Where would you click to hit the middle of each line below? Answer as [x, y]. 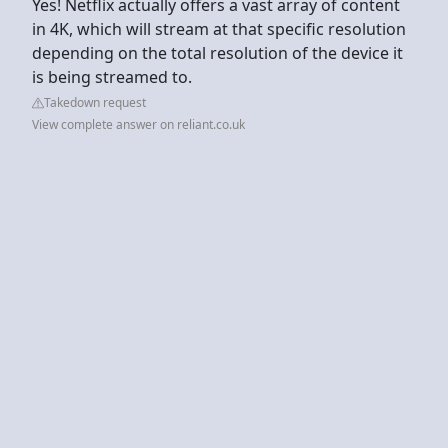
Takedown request [95, 102]
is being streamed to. [112, 76]
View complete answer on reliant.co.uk [138, 124]
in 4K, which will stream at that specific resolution [219, 28]
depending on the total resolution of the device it [217, 52]
